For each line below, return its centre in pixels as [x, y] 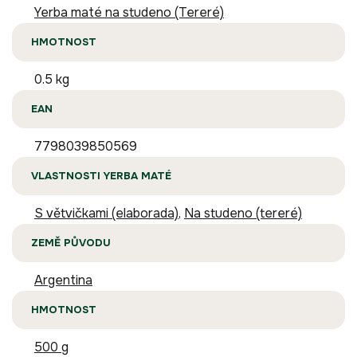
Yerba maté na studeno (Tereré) [129, 13]
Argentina [63, 280]
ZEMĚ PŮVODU [71, 243]
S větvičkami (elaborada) [106, 214]
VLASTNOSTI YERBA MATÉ [101, 176]
